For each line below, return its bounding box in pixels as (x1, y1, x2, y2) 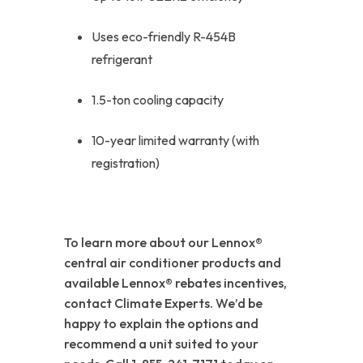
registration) (92, 154, 160, 171)
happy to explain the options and (64, 314, 258, 331)
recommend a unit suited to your (64, 335, 258, 352)
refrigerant (92, 50, 152, 67)
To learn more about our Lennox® (64, 233, 263, 250)
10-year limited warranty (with (92, 131, 259, 148)
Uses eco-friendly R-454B (92, 28, 236, 45)
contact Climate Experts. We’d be (64, 294, 263, 311)
